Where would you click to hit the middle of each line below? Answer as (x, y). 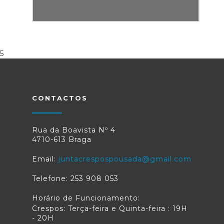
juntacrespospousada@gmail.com (125, 159)
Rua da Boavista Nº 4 (74, 130)
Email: (45, 159)
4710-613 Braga (62, 139)
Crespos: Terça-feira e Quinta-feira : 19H (110, 208)
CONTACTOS (60, 98)
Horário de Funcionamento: (86, 198)
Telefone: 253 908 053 (75, 178)
